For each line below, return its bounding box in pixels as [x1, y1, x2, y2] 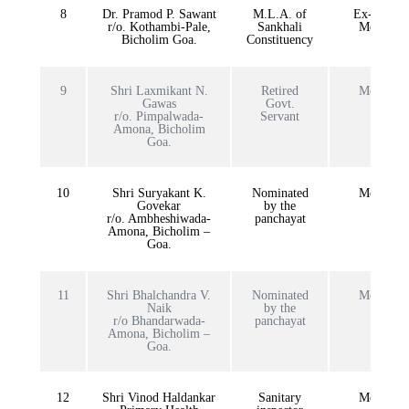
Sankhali [257, 19, 302, 34]
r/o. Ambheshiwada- [107, 211, 211, 225]
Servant [260, 109, 299, 123]
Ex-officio [352, 6, 407, 21]
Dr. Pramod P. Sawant [101, 6, 216, 21]
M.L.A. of [253, 6, 307, 21]
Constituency [246, 32, 313, 47]
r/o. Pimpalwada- [114, 109, 204, 123]
